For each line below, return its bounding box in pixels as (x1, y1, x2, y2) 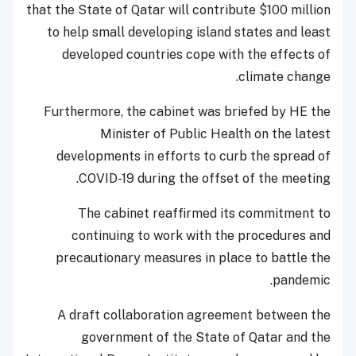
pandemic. (273, 272, 331, 288)
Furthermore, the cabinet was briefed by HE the (44, 103, 331, 119)
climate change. (238, 68, 331, 84)
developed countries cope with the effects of (62, 46, 331, 62)
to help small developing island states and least (47, 24, 331, 40)
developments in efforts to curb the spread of (56, 148, 331, 164)
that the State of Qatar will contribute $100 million (26, 2, 331, 17)
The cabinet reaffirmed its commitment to (78, 205, 331, 221)
